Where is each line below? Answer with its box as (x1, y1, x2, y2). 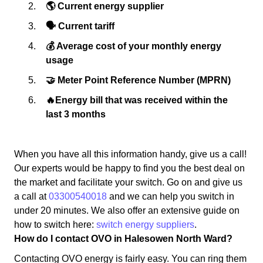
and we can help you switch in (107, 191, 234, 202)
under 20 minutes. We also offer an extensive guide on (14, 205, 240, 216)
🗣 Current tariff (46, 21, 114, 32)
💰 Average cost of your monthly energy (46, 41, 221, 52)
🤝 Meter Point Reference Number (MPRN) (46, 75, 231, 86)
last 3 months (46, 109, 106, 120)
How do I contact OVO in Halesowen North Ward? (14, 234, 232, 244)
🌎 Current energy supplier (46, 1, 164, 12)
